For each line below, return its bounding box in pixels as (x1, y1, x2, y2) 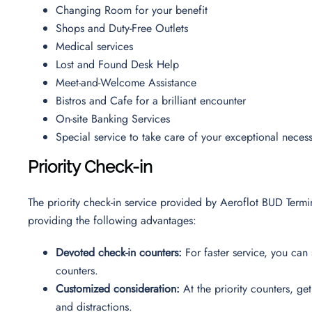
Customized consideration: (56, 280, 183, 297)
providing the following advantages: (28, 212, 200, 228)
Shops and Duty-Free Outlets (56, 19, 192, 36)
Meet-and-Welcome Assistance (56, 74, 200, 91)
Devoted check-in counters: (56, 244, 185, 260)
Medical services (56, 38, 136, 54)
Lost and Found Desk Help (56, 56, 182, 72)
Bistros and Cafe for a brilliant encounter (56, 92, 249, 109)
